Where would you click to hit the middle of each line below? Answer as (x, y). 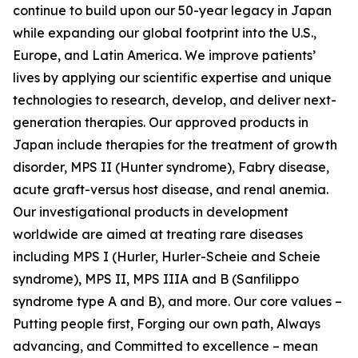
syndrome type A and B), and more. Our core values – (177, 301)
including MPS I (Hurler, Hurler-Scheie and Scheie (167, 257)
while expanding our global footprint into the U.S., (165, 33)
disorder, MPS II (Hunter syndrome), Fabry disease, (171, 167)
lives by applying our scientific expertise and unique (172, 78)
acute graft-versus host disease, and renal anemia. (171, 189)
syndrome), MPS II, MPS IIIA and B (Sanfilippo (156, 279)
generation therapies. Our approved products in (161, 122)
